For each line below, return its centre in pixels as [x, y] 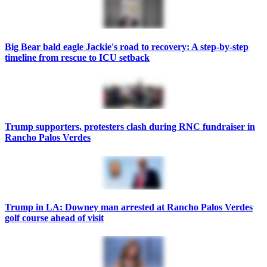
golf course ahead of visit [54, 218]
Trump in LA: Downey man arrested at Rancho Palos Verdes [129, 207]
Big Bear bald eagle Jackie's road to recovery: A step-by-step [127, 46]
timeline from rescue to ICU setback [77, 57]
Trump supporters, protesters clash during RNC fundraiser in [130, 127]
